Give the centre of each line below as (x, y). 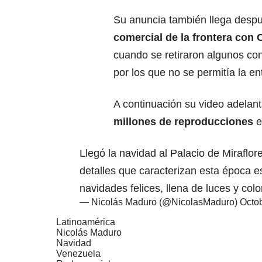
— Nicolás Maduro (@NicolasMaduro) (160, 202)
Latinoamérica (86, 222)
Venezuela (78, 253)
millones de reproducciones (183, 121)
